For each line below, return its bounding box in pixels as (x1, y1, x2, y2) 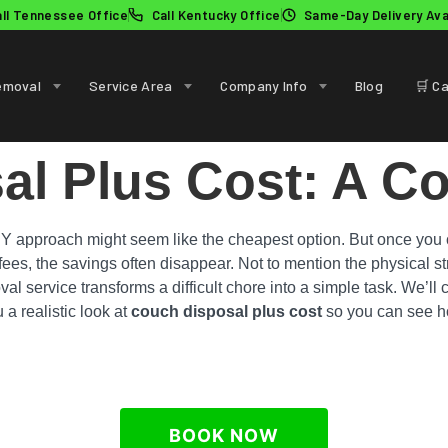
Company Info (220, 77, 307, 94)
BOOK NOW (169, 425, 279, 446)
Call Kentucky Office (151, 7, 281, 23)
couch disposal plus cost (131, 303, 322, 320)
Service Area (89, 77, 173, 94)
